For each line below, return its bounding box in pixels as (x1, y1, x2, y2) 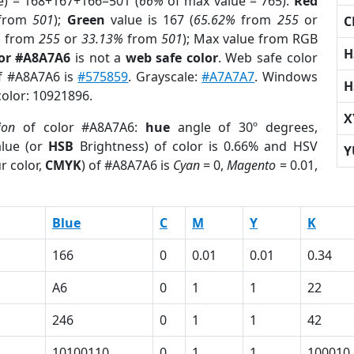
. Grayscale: (128, 68, 202, 85)
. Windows (254, 68, 318, 85)
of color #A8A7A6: (15, 119, 145, 136)
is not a (70, 49, 126, 66)
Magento (227, 156, 277, 174)
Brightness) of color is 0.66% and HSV (73, 137, 318, 155)
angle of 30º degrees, (169, 119, 318, 136)
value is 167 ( (104, 11, 194, 28)
